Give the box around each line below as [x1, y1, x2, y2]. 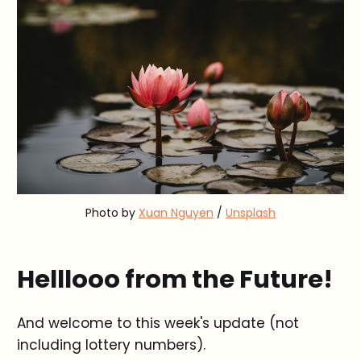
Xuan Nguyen [139, 204, 214, 221]
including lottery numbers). [16, 334, 205, 355]
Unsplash [226, 204, 276, 221]
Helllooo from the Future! [16, 261, 333, 297]
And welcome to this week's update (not [16, 313, 299, 333]
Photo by [85, 204, 139, 221]
